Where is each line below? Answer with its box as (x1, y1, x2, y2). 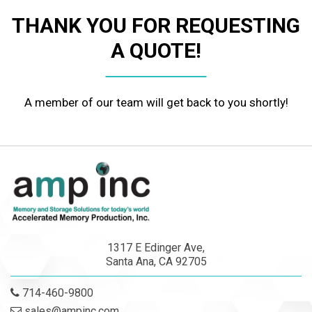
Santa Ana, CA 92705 (105, 255, 207, 269)
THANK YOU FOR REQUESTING (12, 13, 300, 38)
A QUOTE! (111, 38, 201, 63)
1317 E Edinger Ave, (107, 241, 205, 255)
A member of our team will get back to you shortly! (24, 95, 288, 109)
